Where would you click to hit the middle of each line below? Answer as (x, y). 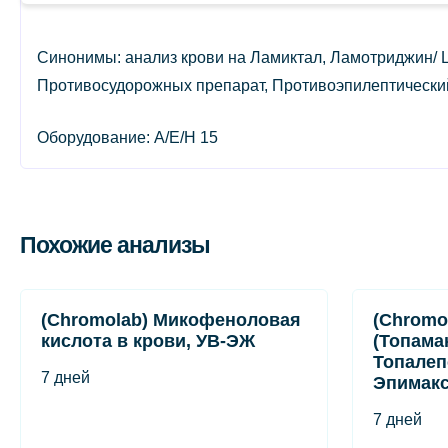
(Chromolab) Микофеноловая (171, 320)
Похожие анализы (115, 244)
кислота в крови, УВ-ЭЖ (148, 341)
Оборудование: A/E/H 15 (127, 137)
